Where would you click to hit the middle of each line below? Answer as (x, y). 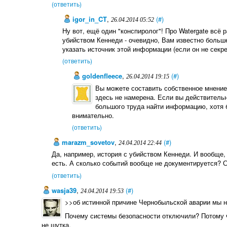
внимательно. (93, 115)
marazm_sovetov (87, 142)
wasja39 (63, 190)
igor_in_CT (88, 19)
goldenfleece (101, 76)
